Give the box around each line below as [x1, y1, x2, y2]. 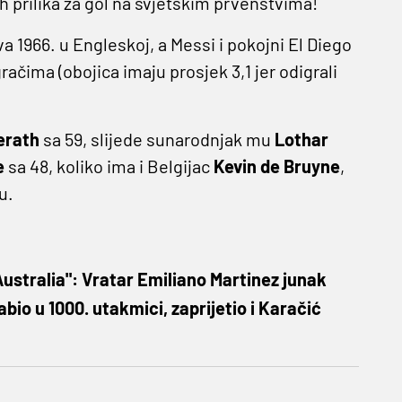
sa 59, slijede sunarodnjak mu [39, 128, 275, 151]
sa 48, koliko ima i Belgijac [4, 155, 214, 178]
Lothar [274, 128, 328, 151]
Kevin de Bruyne [213, 155, 340, 178]
